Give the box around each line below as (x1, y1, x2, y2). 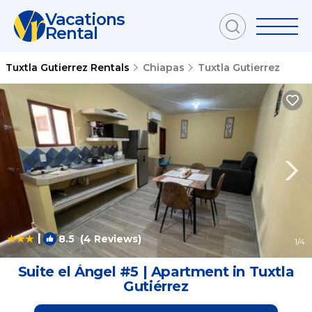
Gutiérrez (123, 278, 189, 295)
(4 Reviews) (75, 233, 141, 245)
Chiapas (143, 61, 185, 74)
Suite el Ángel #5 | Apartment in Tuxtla (17, 263, 295, 280)
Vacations (45, 8, 125, 29)
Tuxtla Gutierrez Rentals (6, 61, 132, 74)
